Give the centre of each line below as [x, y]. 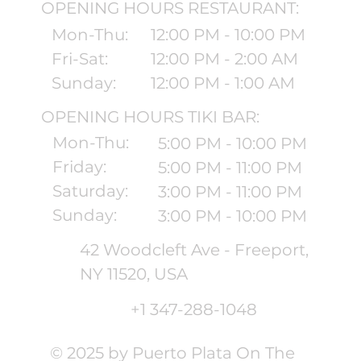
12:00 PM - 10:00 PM [228, 35]
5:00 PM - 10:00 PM [232, 143]
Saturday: [90, 191]
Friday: [79, 167]
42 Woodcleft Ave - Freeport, [194, 250]
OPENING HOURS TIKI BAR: [151, 117]
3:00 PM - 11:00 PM [230, 191]
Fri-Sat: [79, 58]
